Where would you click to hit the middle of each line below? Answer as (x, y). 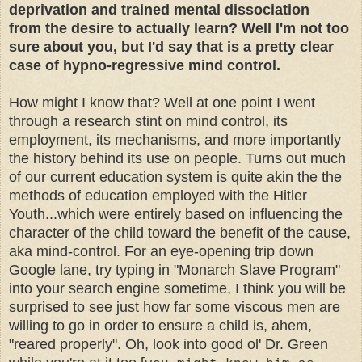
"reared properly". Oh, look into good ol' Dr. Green (168, 345)
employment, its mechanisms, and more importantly (175, 140)
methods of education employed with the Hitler (158, 196)
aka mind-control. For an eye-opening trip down (161, 252)
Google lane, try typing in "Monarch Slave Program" (175, 270)
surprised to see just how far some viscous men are (175, 307)
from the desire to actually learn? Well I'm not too (179, 29)
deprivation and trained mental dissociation (159, 10)
